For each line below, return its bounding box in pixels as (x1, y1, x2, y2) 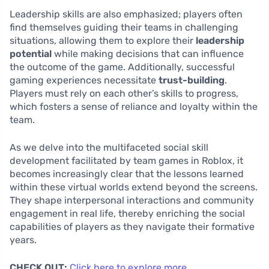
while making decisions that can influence (52, 48, 244, 60)
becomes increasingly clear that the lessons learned (10, 168, 244, 180)
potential (10, 48, 52, 60)
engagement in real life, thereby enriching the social (10, 208, 245, 220)
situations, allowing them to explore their (10, 35, 196, 47)
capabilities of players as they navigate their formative (10, 221, 255, 233)
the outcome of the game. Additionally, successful (10, 61, 235, 73)
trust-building (159, 74, 225, 86)
